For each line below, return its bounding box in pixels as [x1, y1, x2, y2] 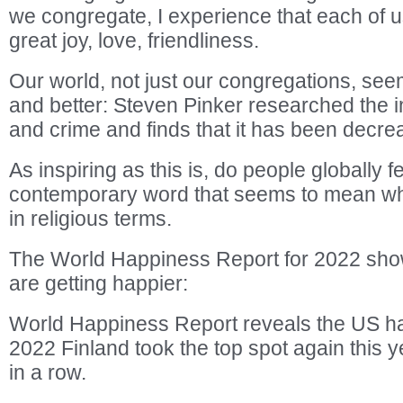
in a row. [9, 361, 86, 384]
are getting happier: [9, 272, 188, 295]
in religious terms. [9, 207, 172, 230]
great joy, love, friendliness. [9, 29, 259, 52]
